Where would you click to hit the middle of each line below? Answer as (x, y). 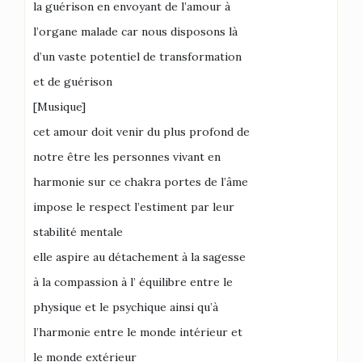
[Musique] (59, 107)
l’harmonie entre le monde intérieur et (138, 332)
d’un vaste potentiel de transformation (137, 57)
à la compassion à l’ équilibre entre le (133, 282)
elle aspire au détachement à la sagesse (139, 257)
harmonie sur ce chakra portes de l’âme (141, 182)
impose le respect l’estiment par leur (134, 207)
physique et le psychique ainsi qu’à (126, 307)
